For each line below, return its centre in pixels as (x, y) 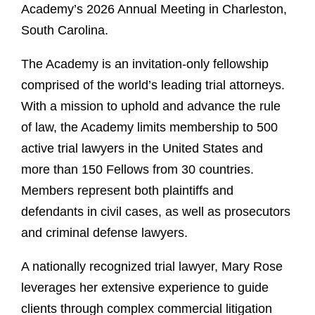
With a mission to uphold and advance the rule (151, 107)
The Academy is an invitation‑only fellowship (145, 64)
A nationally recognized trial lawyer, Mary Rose (152, 267)
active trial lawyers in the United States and (142, 149)
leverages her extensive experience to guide (145, 288)
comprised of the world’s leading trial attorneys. (153, 85)
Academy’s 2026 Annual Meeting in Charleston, (154, 9)
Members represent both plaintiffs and (127, 191)
